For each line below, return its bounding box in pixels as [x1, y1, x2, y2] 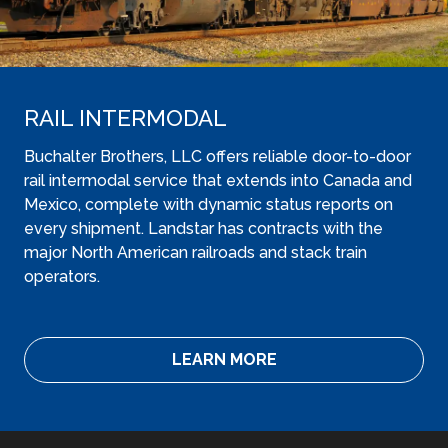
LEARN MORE [171, 350, 277, 369]
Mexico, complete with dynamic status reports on [24, 195, 393, 214]
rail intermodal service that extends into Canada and [24, 171, 412, 190]
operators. [24, 267, 108, 286]
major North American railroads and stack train [24, 243, 367, 262]
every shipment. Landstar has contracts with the [24, 219, 383, 238]
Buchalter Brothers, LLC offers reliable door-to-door [24, 147, 411, 166]
